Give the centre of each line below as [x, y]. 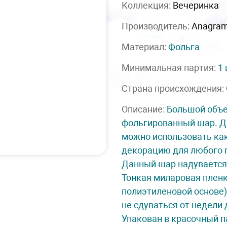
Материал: [145, 47]
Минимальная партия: [170, 68]
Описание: [144, 109]
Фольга [184, 47]
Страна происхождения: [174, 88]
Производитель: [157, 26]
